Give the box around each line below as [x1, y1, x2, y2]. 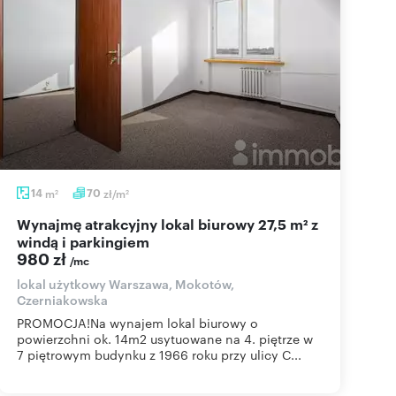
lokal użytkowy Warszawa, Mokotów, [17, 275, 234, 292]
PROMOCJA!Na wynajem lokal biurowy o [17, 314, 258, 331]
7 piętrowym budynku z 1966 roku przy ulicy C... [17, 346, 301, 363]
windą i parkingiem [17, 232, 149, 251]
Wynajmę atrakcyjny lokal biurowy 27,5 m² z [17, 214, 31, 233]
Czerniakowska [17, 291, 108, 308]
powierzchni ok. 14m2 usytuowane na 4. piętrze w [17, 330, 313, 347]
